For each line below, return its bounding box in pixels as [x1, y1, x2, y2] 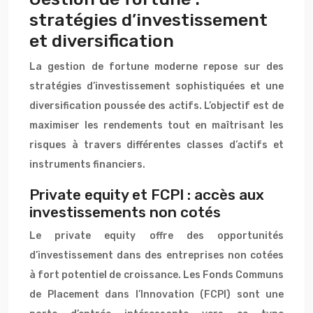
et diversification [29, 31, 174, 51]
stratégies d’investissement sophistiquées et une [29, 80, 284, 92]
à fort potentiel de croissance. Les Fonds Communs [29, 269, 284, 281]
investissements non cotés [29, 203, 221, 221]
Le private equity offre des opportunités [29, 230, 284, 242]
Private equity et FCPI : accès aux [29, 186, 264, 203]
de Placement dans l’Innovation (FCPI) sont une [29, 289, 284, 300]
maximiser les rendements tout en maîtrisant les [29, 119, 284, 131]
